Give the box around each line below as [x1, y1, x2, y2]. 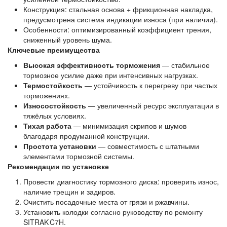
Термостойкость [23, 80, 83, 90]
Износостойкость [23, 100, 86, 110]
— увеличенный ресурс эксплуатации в [88, 100, 219, 110]
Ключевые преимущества [8, 45, 100, 55]
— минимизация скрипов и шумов [73, 121, 186, 131]
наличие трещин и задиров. [23, 186, 116, 197]
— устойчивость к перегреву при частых [84, 80, 217, 90]
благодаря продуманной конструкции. [23, 131, 149, 141]
